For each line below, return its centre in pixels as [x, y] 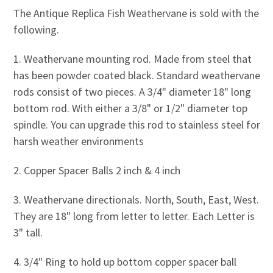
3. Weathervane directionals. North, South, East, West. [136, 199]
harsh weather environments [78, 141]
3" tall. [29, 232]
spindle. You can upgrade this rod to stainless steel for [136, 124]
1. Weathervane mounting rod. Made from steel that [132, 58]
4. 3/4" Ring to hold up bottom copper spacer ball [125, 261]
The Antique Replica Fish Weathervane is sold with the [136, 13]
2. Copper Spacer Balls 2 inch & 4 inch [97, 170]
